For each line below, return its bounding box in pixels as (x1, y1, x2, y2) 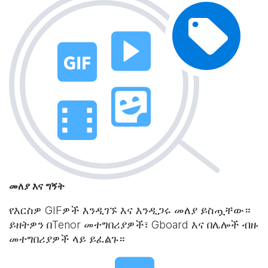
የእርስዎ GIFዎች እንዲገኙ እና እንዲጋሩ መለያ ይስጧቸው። (9, 204, 251, 217)
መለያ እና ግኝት (9, 180, 65, 192)
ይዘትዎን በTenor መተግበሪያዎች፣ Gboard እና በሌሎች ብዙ (9, 218, 258, 231)
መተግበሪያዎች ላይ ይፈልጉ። (9, 233, 125, 245)
